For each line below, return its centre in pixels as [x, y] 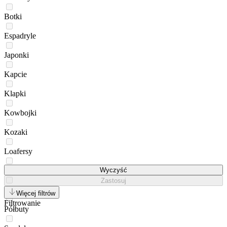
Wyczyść [113, 170]
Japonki [16, 55]
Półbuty [16, 209]
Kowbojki [20, 112]
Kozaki [16, 132]
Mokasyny [21, 170]
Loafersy [18, 151]
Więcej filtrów [36, 193]
